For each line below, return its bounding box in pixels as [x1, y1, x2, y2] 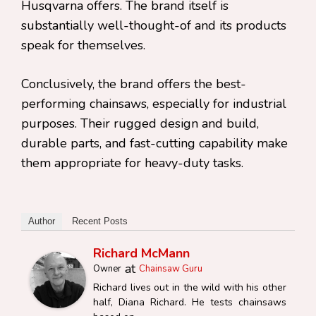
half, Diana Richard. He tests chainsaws [93, 296, 286, 310]
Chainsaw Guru [139, 262, 202, 276]
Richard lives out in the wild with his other [93, 281, 286, 295]
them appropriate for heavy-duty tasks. [21, 154, 243, 172]
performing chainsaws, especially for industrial [21, 95, 286, 113]
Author [28, 216, 55, 227]
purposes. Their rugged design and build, [21, 115, 259, 133]
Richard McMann [93, 245, 190, 262]
